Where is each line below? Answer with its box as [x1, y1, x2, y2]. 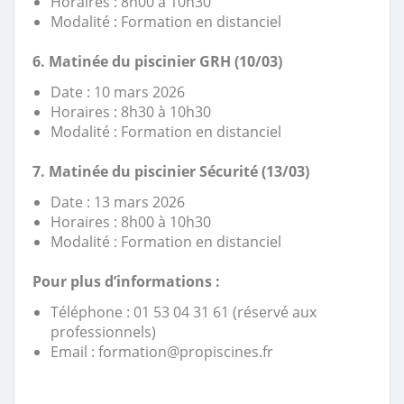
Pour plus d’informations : [32, 271, 220, 291]
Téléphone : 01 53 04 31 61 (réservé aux [50, 302, 317, 322]
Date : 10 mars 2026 [50, 82, 185, 102]
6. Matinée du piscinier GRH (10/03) [32, 51, 282, 71]
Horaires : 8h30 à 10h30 [50, 102, 211, 122]
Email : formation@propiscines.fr [50, 342, 273, 362]
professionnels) [50, 322, 156, 342]
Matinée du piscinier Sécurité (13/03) [49, 161, 309, 181]
